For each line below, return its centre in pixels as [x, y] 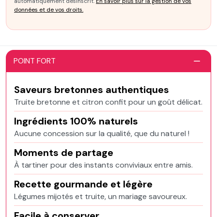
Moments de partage [64, 153]
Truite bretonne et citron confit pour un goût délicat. [108, 102]
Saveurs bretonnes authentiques [92, 90]
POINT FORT [35, 61]
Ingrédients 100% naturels [76, 121]
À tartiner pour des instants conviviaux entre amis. [103, 165]
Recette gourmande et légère [83, 184]
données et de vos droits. [49, 10]
